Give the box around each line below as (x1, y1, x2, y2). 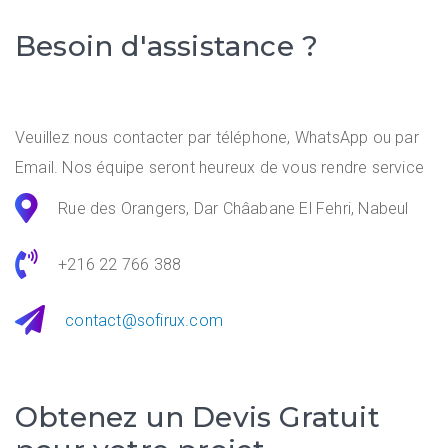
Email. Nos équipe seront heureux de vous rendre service (15, 158, 425, 177)
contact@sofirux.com (65, 310, 224, 330)
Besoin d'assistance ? (15, 29, 319, 63)
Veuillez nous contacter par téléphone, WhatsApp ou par (15, 128, 419, 147)
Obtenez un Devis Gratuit (15, 400, 380, 434)
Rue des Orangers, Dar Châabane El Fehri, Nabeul (58, 198, 409, 218)
